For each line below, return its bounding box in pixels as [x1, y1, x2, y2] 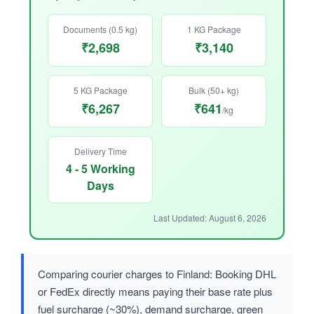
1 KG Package [186, 23, 241, 36]
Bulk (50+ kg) [189, 84, 239, 97]
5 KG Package [73, 84, 128, 97]
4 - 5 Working [65, 161, 135, 177]
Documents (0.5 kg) [63, 23, 137, 36]
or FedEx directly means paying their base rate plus [38, 284, 273, 299]
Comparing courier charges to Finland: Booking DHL [38, 266, 276, 282]
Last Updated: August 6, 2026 [153, 212, 266, 224]
